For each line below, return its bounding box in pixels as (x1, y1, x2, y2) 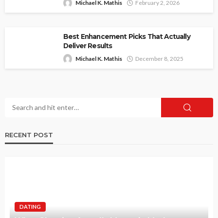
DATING (19, 203, 41, 210)
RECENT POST (5, 130, 53, 139)
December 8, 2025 (135, 54, 183, 62)
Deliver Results (63, 41, 112, 50)
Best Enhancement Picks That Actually (63, 32, 190, 40)
